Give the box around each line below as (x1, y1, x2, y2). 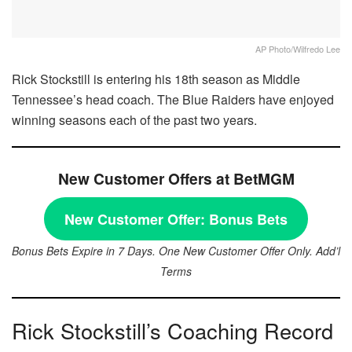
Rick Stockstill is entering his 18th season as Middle (12, 69, 300, 88)
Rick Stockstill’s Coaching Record (12, 314, 333, 346)
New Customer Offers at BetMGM (57, 167, 295, 190)
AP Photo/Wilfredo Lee (255, 42, 340, 55)
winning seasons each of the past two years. (12, 110, 257, 129)
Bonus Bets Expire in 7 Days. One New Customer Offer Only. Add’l (12, 242, 340, 258)
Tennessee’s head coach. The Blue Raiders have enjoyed (12, 90, 334, 108)
